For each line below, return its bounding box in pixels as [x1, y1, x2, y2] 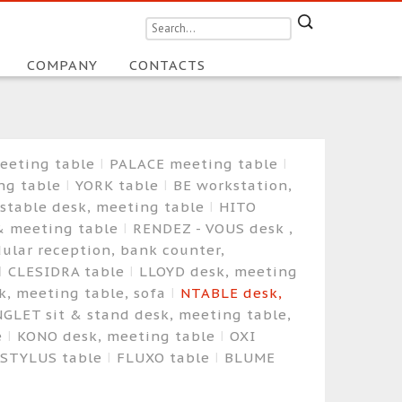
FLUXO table [116, 348, 214, 366]
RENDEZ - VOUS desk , [132, 219, 293, 237]
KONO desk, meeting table [16, 327, 220, 345]
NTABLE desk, [179, 284, 283, 301]
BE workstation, [172, 176, 293, 194]
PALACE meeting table [109, 154, 283, 172]
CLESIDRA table [7, 262, 129, 280]
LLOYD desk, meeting [138, 262, 298, 280]
